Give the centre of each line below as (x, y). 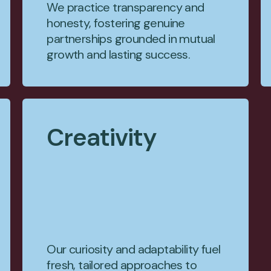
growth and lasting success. (119, 54)
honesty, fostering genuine (116, 23)
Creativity (102, 137)
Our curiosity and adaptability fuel (134, 249)
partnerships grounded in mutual (131, 39)
